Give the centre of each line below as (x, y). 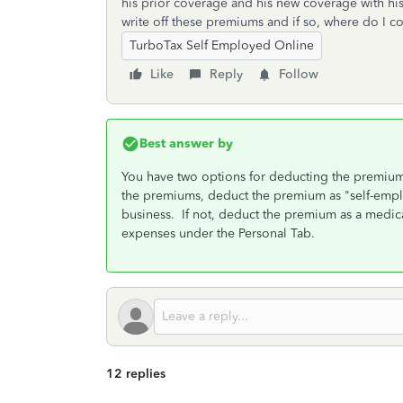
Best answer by (186, 143)
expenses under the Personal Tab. (218, 233)
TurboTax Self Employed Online (222, 45)
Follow (299, 74)
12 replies (136, 374)
